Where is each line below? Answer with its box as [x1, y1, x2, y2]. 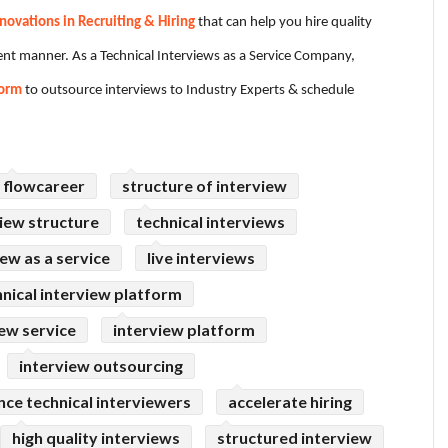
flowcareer [3, 176, 85, 196]
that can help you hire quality [195, 15, 372, 30]
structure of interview [122, 176, 287, 196]
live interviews [147, 248, 255, 268]
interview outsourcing [19, 356, 183, 376]
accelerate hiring [228, 392, 352, 412]
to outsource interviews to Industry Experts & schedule [22, 83, 354, 98]
